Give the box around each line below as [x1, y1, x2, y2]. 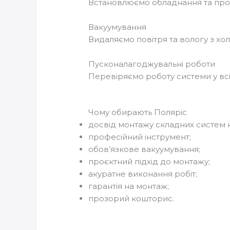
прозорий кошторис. [88, 194, 175, 204]
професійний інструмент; [88, 132, 191, 142]
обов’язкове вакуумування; [88, 144, 201, 155]
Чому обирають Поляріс [88, 107, 187, 118]
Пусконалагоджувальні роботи [88, 59, 216, 69]
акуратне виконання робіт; [88, 169, 198, 179]
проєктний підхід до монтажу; [88, 157, 210, 167]
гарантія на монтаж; [88, 181, 169, 191]
